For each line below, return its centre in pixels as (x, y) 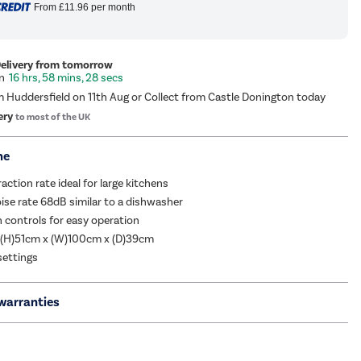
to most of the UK (53, 117)
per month (112, 7)
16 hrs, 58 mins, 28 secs (66, 78)
